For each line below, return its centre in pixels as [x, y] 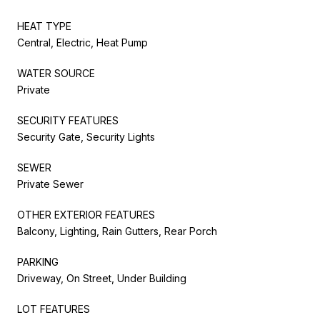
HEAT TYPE [44, 26]
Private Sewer [50, 184]
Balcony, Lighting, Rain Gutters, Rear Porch [117, 231]
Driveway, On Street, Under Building [102, 278]
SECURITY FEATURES [68, 120]
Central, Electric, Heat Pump [82, 42]
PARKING [38, 261]
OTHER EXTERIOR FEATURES [86, 214]
